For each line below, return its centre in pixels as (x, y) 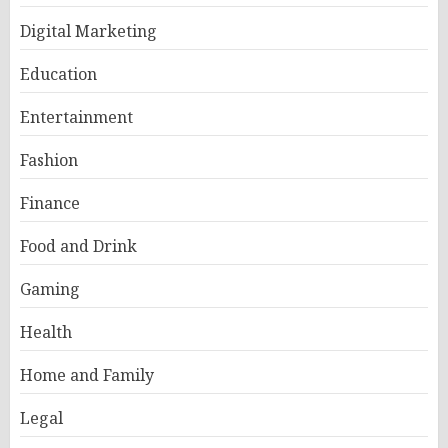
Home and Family (87, 375)
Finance (50, 203)
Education (58, 74)
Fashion (49, 160)
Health (46, 332)
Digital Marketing (88, 31)
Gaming (50, 289)
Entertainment (76, 117)
